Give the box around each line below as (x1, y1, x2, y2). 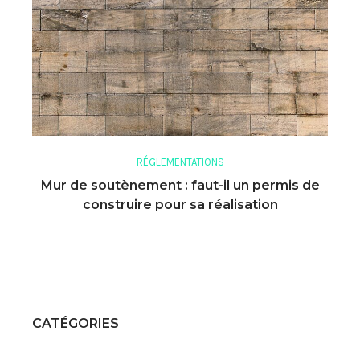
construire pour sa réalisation (82, 196, 278, 212)
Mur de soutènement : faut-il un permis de (40, 177, 320, 193)
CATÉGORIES (32, 315, 119, 331)
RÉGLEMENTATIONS (136, 155, 224, 168)
